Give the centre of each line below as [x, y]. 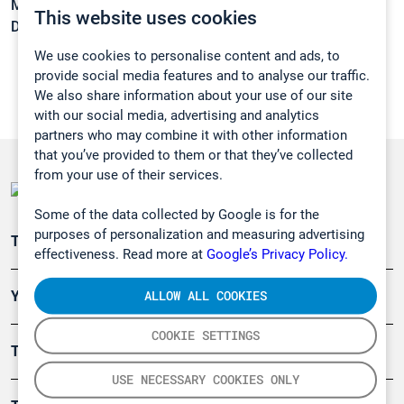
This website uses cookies [146, 18]
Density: [37, 27]
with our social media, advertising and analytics [177, 115]
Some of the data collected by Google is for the [177, 214]
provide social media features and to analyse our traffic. [202, 75]
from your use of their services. [129, 174]
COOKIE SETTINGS [205, 335]
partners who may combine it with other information [191, 135]
